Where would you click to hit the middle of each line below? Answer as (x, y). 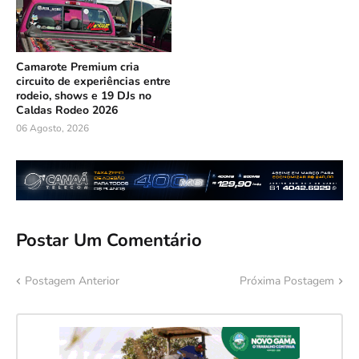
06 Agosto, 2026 (52, 128)
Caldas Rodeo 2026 (67, 110)
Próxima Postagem (287, 281)
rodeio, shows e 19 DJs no (84, 95)
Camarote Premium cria (78, 67)
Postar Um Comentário (109, 240)
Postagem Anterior (72, 281)
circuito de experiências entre (93, 81)
